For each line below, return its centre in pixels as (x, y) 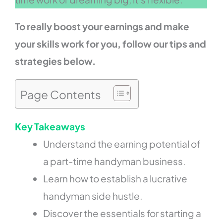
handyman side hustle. (93, 195)
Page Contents (61, 95)
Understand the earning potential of (122, 143)
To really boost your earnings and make (102, 26)
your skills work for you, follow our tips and (111, 43)
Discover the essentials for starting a (122, 213)
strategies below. (55, 61)
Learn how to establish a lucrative (115, 178)
